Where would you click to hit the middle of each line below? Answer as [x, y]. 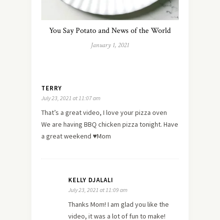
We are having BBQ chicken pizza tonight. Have [110, 124]
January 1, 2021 [110, 45]
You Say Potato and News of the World [110, 30]
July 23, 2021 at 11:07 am [71, 98]
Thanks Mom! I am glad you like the [119, 204]
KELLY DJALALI [91, 180]
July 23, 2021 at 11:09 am [98, 190]
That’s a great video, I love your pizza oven [104, 112]
